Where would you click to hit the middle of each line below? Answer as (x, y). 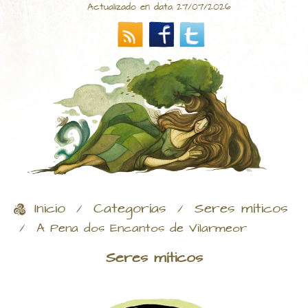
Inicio (50, 209)
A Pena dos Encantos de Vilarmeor (142, 229)
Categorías (130, 209)
